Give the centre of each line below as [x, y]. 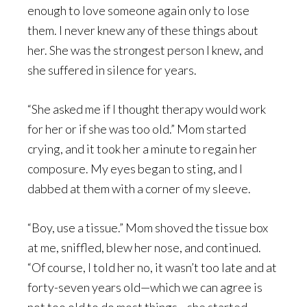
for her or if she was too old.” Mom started [137, 129]
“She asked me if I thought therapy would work [147, 109]
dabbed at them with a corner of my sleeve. [139, 188]
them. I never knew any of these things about [143, 30]
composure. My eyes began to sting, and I [135, 169]
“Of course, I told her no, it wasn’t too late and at [152, 267]
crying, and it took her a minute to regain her [142, 149]
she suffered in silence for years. [112, 70]
